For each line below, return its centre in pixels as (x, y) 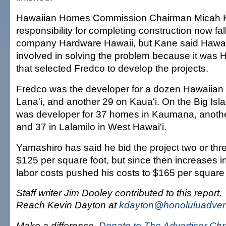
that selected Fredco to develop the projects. (112, 68)
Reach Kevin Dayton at (68, 205)
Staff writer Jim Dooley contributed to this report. (119, 193)
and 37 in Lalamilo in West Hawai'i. (91, 127)
